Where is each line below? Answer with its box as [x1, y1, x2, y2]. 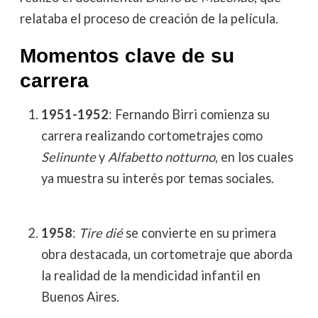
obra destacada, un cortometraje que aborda [40, 246, 292, 262]
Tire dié [78, 224, 123, 241]
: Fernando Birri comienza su [108, 106, 270, 123]
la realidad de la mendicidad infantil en [40, 267, 261, 283]
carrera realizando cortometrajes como [40, 128, 263, 144]
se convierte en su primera [122, 224, 276, 241]
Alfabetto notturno [107, 149, 215, 165]
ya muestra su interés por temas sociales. [40, 170, 274, 187]
